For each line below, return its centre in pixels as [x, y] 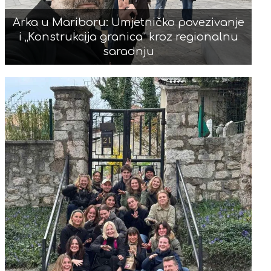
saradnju [128, 51]
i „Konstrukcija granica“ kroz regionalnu [128, 37]
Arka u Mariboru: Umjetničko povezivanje [128, 22]
